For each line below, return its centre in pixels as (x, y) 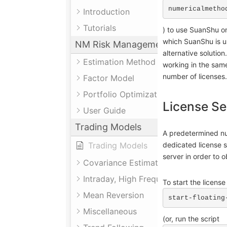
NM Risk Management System (140, 45)
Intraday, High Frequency (131, 179)
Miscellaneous (110, 212)
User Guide (104, 111)
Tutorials (100, 28)
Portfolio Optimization (126, 94)
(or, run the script (191, 219)
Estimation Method (119, 62)
